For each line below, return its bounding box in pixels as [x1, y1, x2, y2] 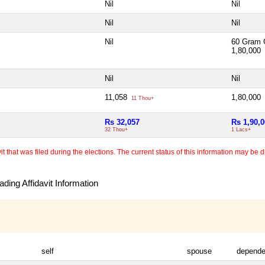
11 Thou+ [130, 95, 154, 101]
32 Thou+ [105, 126, 128, 132]
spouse [187, 246, 212, 256]
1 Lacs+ [231, 126, 251, 132]
